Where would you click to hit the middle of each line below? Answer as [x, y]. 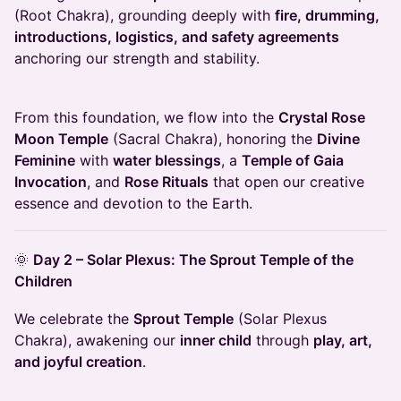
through [282, 341]
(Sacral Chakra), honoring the [213, 139]
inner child [216, 341]
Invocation [51, 182]
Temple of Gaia [293, 161]
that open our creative [286, 182]
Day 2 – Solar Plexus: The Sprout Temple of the [193, 260]
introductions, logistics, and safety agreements [177, 37]
